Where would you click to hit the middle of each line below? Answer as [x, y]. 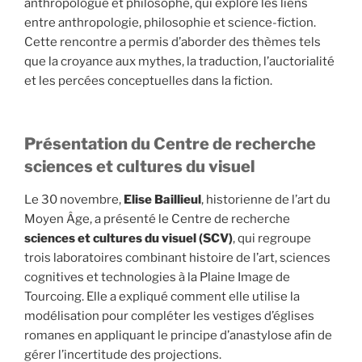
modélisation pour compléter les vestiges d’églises [169, 316]
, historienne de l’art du [266, 200]
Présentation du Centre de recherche [170, 144]
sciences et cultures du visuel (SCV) [128, 238]
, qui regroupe [272, 238]
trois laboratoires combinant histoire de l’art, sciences [177, 258]
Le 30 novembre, [74, 200]
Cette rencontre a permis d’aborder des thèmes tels [173, 42]
